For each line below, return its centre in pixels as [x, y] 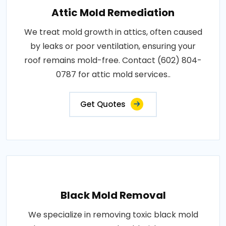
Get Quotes [103, 104]
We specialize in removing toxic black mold [113, 215]
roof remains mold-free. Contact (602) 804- [113, 60]
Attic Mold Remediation [113, 13]
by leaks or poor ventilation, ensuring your [113, 46]
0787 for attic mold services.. [113, 74]
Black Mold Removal [113, 195]
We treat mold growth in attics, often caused [113, 32]
